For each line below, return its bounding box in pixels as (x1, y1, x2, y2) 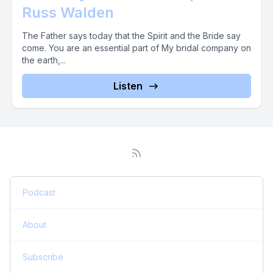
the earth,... (22, 55, 66, 65)
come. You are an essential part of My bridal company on (22, 43, 251, 53)
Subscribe (23, 252, 63, 262)
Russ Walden (22, 4, 114, 21)
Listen (113, 80, 143, 92)
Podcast (23, 187, 55, 197)
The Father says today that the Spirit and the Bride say (22, 30, 241, 41)
